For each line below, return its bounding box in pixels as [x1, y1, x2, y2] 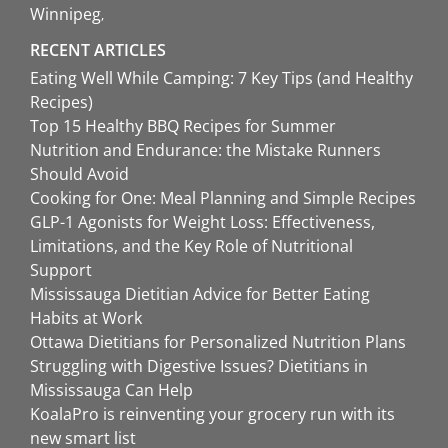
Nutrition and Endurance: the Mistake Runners [30, 139, 381, 162]
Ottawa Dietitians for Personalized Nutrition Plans [30, 331, 406, 354]
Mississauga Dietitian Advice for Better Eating [30, 283, 370, 306]
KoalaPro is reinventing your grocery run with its [30, 403, 395, 426]
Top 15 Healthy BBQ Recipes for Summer [30, 115, 336, 138]
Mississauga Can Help [30, 379, 193, 402]
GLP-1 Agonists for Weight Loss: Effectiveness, [30, 211, 375, 234]
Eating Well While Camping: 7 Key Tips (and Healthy [30, 67, 413, 90]
